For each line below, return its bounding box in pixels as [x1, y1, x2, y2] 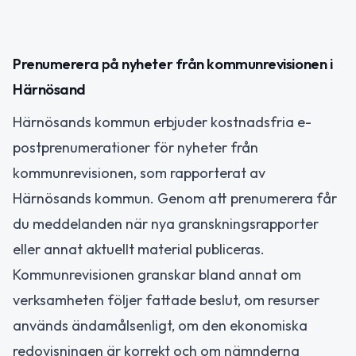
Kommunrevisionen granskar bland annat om [13, 265, 301, 284]
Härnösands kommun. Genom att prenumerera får [13, 189, 337, 208]
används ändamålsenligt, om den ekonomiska [13, 316, 308, 335]
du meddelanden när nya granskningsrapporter [13, 215, 319, 234]
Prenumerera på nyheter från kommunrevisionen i [13, 55, 333, 74]
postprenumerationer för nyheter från [13, 138, 258, 157]
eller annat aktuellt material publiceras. [13, 240, 265, 259]
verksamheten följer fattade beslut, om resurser [13, 291, 319, 310]
